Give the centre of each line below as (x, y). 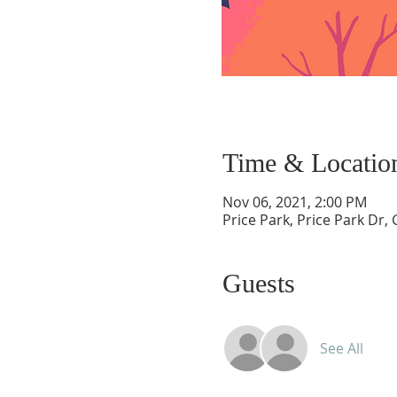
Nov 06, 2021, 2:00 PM (294, 202)
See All (341, 348)
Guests (258, 283)
